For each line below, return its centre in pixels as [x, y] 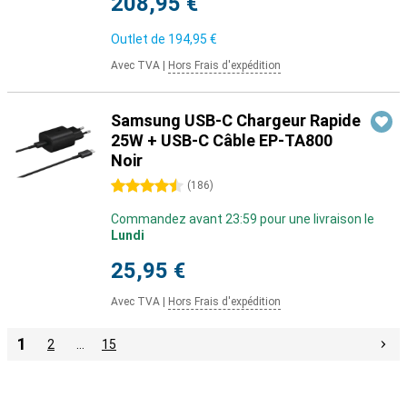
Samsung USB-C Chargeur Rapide [236, 120]
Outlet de [139, 39]
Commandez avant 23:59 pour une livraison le [243, 219]
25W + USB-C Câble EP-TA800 [222, 140]
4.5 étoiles [141, 186]
